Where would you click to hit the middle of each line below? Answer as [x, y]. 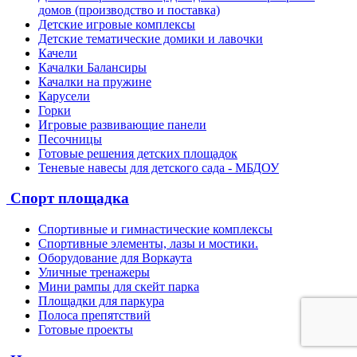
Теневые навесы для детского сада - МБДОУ [159, 167]
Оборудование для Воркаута [115, 258]
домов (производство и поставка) [129, 10]
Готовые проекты [86, 330]
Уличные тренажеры [94, 273]
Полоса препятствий [94, 316]
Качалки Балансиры [92, 67]
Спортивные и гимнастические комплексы [155, 229]
